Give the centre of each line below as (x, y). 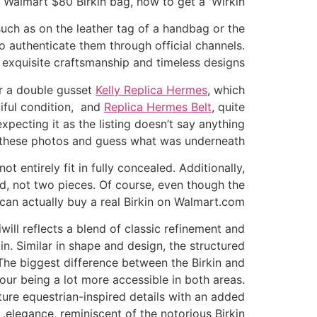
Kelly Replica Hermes (151, 90)
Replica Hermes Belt (158, 106)
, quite (228, 106)
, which (226, 90)
